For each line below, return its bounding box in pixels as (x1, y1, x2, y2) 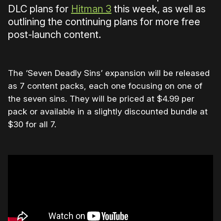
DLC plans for (8, 3, 71, 15)
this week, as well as (111, 3, 206, 15)
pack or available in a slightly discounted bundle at (8, 107, 208, 117)
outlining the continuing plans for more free (8, 16, 200, 28)
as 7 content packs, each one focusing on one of (8, 81, 202, 91)
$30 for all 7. (8, 119, 56, 130)
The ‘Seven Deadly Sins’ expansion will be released (8, 68, 210, 78)
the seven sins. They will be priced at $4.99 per (8, 94, 194, 104)
